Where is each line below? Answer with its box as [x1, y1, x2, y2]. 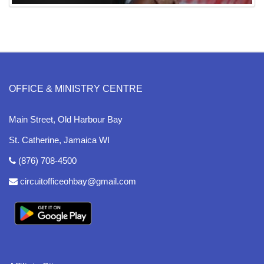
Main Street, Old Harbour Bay [9, 114, 123, 125]
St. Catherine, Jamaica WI [9, 135, 110, 146]
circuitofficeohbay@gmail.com [18, 176, 136, 187]
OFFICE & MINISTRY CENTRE [9, 84, 143, 94]
